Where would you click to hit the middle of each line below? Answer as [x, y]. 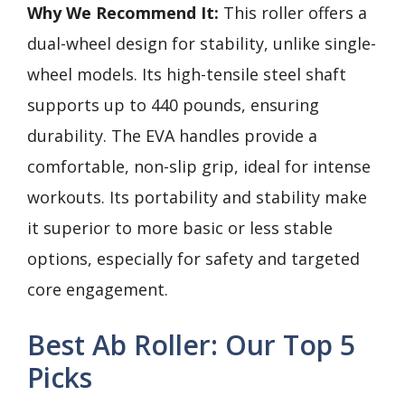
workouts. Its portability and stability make [197, 197]
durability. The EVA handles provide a [172, 136]
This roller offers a [293, 13]
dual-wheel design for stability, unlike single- [202, 43]
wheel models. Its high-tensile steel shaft [187, 74]
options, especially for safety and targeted [193, 259]
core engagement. [98, 289]
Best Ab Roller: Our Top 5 [191, 345]
